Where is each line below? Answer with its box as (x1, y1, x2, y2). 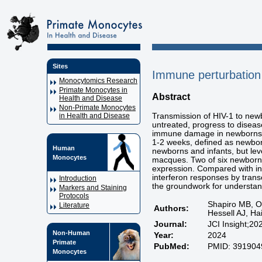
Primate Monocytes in (59, 86, 127, 94)
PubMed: (154, 242, 189, 251)
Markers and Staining (59, 184, 127, 192)
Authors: (154, 204, 189, 213)
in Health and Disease (59, 112, 130, 120)
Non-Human (53, 229, 90, 236)
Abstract (152, 91, 190, 102)
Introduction (59, 174, 96, 182)
